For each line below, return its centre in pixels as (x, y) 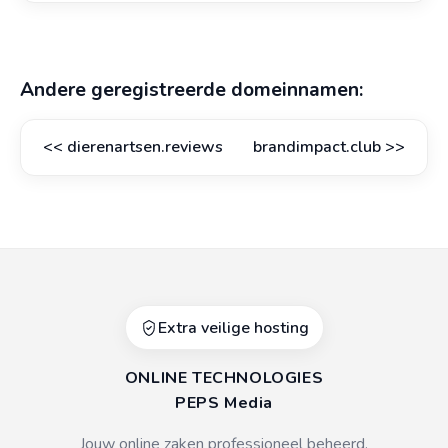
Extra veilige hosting (233, 328)
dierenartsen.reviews (145, 147)
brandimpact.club (317, 147)
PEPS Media (224, 403)
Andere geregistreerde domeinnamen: (191, 90)
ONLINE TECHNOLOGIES (224, 378)
